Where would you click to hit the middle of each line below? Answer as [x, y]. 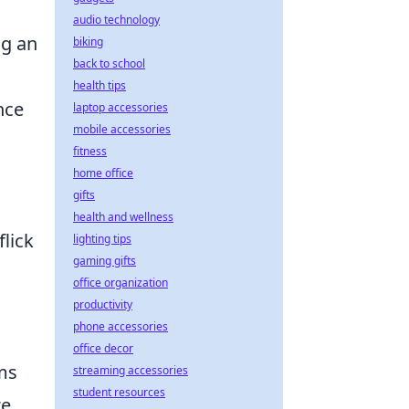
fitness [90, 151]
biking [88, 42]
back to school [109, 63]
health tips [100, 85]
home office [103, 173]
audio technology [116, 20]
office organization [121, 283]
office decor [103, 348]
